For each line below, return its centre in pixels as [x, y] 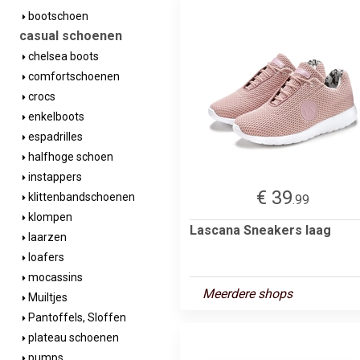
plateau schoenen [72, 337]
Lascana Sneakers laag [260, 230]
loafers [45, 257]
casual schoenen [71, 36]
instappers [54, 177]
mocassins [54, 277]
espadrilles [54, 137]
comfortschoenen [73, 76]
